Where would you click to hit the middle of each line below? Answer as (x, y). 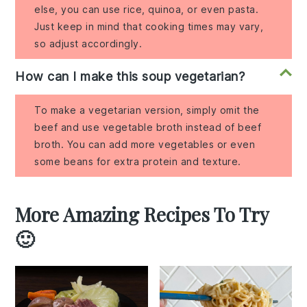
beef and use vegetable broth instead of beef (148, 127)
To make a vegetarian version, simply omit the (147, 110)
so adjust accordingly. (88, 44)
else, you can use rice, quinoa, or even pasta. (147, 10)
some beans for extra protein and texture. (138, 162)
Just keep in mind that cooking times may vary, (149, 27)
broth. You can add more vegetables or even (145, 145)
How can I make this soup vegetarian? (130, 77)
